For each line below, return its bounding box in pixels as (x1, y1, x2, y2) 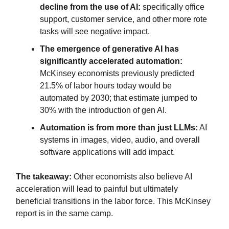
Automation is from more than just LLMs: (40, 123, 198, 132)
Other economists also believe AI (74, 172, 192, 181)
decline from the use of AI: (40, 2, 141, 11)
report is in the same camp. (16, 209, 113, 218)
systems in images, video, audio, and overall (40, 135, 200, 144)
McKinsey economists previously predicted (40, 68, 194, 78)
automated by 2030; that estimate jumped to (40, 93, 197, 102)
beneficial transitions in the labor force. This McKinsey (16, 196, 211, 205)
